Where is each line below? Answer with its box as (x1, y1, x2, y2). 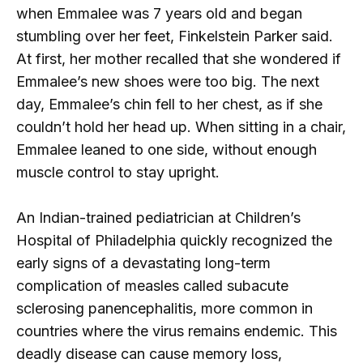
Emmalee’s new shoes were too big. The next (16, 72, 319, 90)
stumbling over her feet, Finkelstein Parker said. (16, 27, 333, 45)
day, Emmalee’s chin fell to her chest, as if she (16, 95, 322, 113)
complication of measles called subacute (16, 277, 288, 295)
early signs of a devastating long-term (16, 254, 271, 272)
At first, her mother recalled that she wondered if (16, 49, 341, 67)
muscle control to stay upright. (16, 163, 220, 181)
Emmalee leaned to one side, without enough (16, 140, 317, 158)
